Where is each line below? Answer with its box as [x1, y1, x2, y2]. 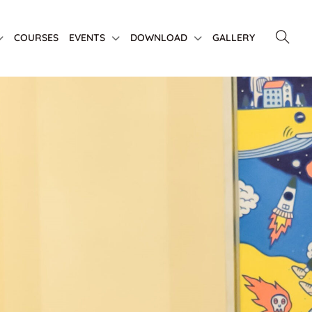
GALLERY [212, 31, 255, 44]
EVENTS [69, 31, 105, 44]
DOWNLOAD [130, 31, 187, 44]
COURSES [14, 31, 58, 44]
